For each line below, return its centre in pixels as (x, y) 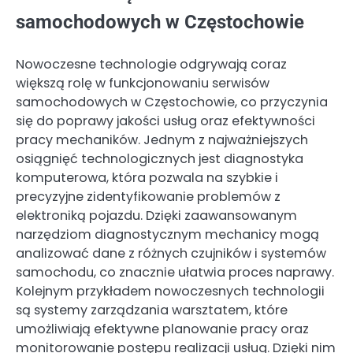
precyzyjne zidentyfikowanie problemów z (148, 196)
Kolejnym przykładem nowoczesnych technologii (170, 291)
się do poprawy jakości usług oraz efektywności (165, 121)
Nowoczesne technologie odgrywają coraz (151, 64)
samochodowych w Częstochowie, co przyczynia (172, 102)
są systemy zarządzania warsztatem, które (152, 310)
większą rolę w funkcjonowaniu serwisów (143, 83)
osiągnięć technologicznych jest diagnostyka (160, 158)
